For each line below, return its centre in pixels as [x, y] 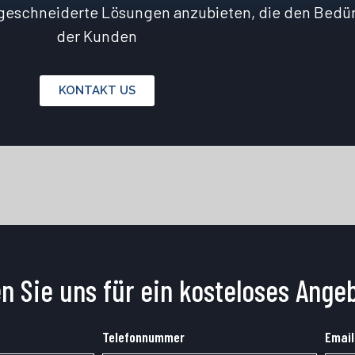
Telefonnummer [143, 336]
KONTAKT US [97, 91]
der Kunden [97, 36]
